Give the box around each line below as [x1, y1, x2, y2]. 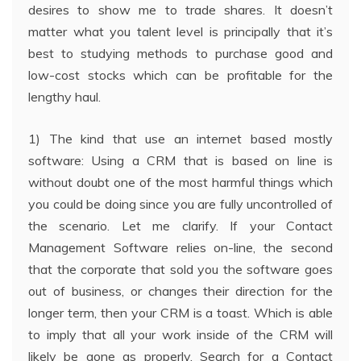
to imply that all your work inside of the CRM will [28, 326, 333, 342]
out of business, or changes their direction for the [28, 282, 333, 299]
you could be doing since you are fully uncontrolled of [28, 195, 333, 212]
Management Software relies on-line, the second [28, 239, 333, 255]
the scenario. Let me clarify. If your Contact [28, 217, 333, 234]
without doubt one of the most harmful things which [28, 173, 333, 190]
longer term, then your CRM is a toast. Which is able [28, 304, 333, 321]
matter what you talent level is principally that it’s [28, 23, 333, 39]
